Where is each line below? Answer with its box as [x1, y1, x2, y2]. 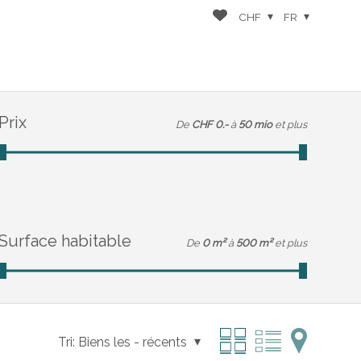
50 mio [238, 118, 272, 131]
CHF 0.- [191, 118, 228, 131]
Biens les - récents [77, 334, 187, 351]
